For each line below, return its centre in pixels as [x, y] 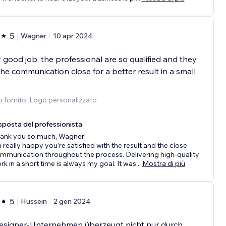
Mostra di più [163, 164]
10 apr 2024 [73, 36]
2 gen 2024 [72, 202]
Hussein [34, 202]
